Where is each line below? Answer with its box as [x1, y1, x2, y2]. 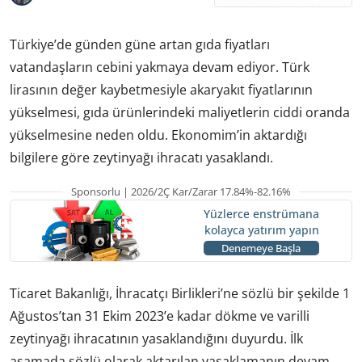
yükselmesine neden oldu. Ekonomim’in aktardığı [10, 125, 307, 144]
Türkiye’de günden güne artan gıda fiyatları [10, 35, 270, 53]
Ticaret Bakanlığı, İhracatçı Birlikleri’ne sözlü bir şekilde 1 [10, 284, 350, 302]
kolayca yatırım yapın [204, 222, 319, 238]
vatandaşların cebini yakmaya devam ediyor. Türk [10, 57, 309, 76]
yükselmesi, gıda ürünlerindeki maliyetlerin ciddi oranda [10, 103, 350, 121]
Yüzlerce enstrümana [203, 206, 319, 222]
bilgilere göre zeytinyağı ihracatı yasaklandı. [10, 148, 273, 166]
